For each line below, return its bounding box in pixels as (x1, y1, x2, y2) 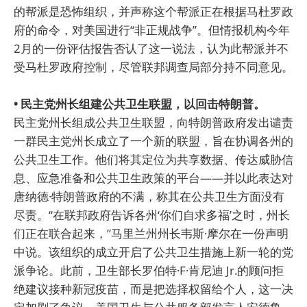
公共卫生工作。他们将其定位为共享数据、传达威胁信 (14, 151, 293, 167)
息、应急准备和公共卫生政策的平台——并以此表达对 (14, 169, 293, 186)
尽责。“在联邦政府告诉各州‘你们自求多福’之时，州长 (14, 206, 290, 223)
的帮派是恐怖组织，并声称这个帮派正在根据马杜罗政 (14, 3, 293, 19)
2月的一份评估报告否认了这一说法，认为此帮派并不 (14, 40, 288, 56)
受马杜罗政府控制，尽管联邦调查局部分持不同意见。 (14, 58, 293, 75)
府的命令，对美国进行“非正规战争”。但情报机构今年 (14, 21, 290, 38)
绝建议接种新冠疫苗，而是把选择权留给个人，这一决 (14, 280, 293, 297)
